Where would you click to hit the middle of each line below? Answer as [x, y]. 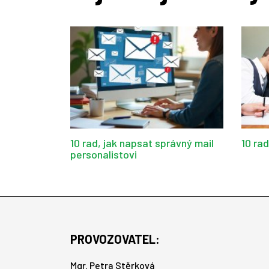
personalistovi [104, 155]
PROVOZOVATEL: [115, 239]
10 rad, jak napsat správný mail [142, 143]
